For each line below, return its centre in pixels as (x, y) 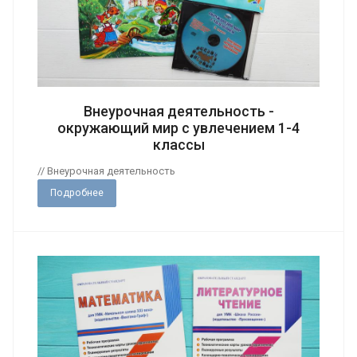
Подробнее (77, 192)
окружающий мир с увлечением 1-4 (178, 127)
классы (178, 144)
